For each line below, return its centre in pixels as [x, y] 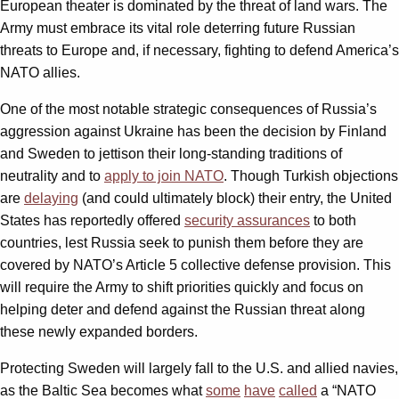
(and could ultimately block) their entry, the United [235, 198]
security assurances [247, 220]
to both [333, 220]
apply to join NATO [164, 175]
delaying [51, 198]
